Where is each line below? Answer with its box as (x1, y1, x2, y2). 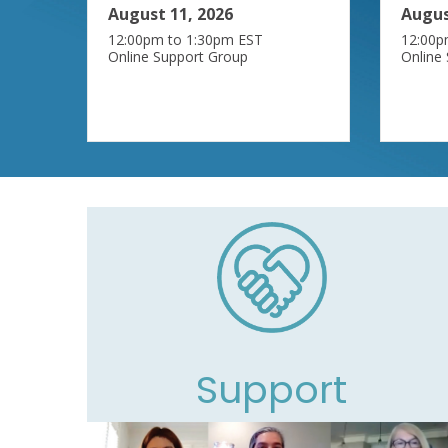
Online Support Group (108, 46, 248, 66)
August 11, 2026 (108, 2, 233, 25)
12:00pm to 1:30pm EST (108, 29, 263, 49)
